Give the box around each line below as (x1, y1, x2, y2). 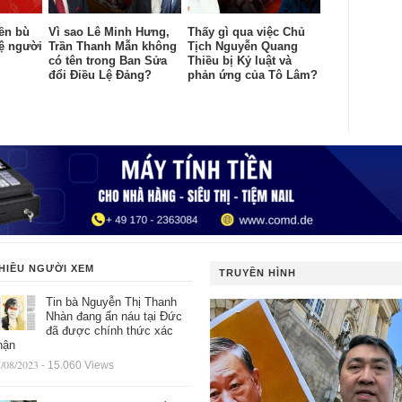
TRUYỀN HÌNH (218, 267, 296, 279)
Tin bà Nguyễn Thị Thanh (45, 295, 177, 310)
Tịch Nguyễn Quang (188, 39, 298, 53)
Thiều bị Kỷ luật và (188, 53, 292, 67)
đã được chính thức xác (45, 324, 173, 338)
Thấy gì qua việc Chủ (188, 24, 305, 39)
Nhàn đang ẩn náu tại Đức (45, 310, 182, 324)
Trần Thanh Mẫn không (48, 39, 177, 53)
